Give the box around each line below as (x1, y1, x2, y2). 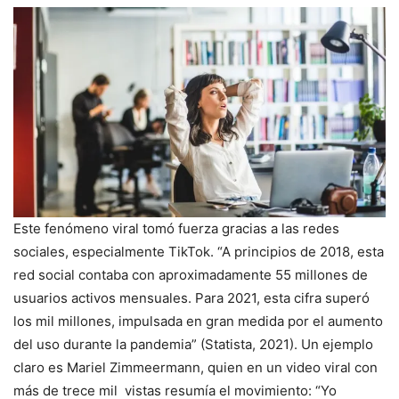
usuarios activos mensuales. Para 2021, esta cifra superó (13, 289, 370, 306)
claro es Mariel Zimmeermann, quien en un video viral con (13, 358, 378, 376)
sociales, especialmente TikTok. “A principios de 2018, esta (13, 242, 384, 260)
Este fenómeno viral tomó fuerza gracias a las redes (13, 219, 339, 237)
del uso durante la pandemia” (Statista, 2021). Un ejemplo (13, 335, 373, 353)
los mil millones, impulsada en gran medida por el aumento (13, 312, 383, 330)
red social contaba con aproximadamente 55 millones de (13, 265, 368, 283)
